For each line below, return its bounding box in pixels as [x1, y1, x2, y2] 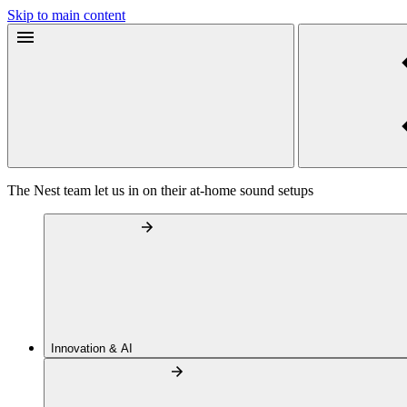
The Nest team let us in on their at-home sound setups [7, 183, 313, 198]
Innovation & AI [51, 342, 136, 355]
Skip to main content [7, 7, 125, 23]
